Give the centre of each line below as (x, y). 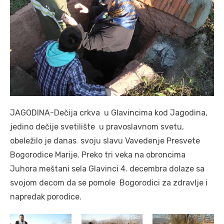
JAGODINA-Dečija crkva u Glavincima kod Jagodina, (109, 112)
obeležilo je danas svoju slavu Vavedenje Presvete (105, 140)
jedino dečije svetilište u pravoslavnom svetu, (97, 126)
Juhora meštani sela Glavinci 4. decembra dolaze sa (107, 168)
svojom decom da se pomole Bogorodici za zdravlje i (109, 182)
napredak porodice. (46, 196)
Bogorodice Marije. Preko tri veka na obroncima (98, 154)
